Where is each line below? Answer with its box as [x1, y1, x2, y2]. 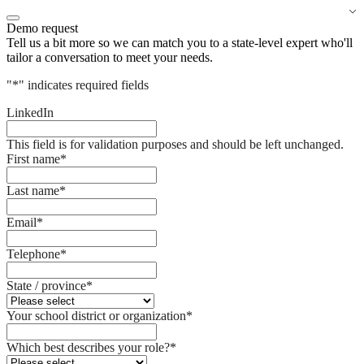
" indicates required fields [19, 78, 149, 92]
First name [6, 152, 60, 166]
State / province [6, 279, 86, 292]
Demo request [6, 21, 78, 35]
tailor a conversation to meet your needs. [6, 50, 213, 64]
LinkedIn [6, 106, 54, 119]
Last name [6, 184, 59, 197]
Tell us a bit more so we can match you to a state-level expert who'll [6, 36, 353, 50]
